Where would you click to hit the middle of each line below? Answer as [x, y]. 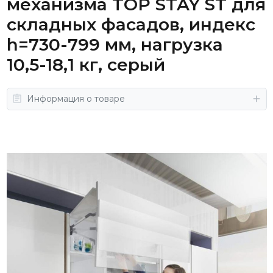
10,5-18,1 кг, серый [86, 64]
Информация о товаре [76, 98]
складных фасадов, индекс [131, 24]
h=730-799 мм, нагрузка [115, 44]
